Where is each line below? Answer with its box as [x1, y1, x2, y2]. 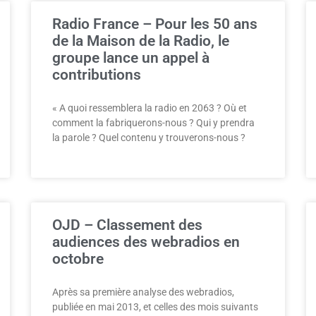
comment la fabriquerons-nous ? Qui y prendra [52, 117, 255, 128]
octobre [52, 250, 104, 267]
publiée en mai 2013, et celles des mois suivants [52, 301, 258, 312]
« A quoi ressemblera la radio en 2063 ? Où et [52, 102, 247, 114]
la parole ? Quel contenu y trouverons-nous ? [52, 132, 245, 143]
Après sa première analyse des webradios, [52, 286, 234, 298]
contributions [52, 66, 141, 83]
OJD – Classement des [52, 217, 202, 233]
